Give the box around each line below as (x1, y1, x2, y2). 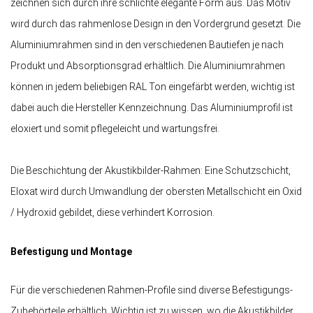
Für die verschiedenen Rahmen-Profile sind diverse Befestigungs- (10, 284, 293, 296)
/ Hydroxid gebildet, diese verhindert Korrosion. (10, 207, 214, 219)
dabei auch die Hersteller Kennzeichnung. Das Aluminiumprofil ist (10, 102, 293, 114)
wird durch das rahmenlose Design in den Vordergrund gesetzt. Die (10, 18, 300, 30)
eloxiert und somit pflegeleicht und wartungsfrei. (10, 123, 221, 135)
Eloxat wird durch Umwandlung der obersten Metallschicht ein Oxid (10, 186, 302, 198)
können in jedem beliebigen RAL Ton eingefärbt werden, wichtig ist (10, 81, 295, 93)
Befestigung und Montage (10, 245, 132, 257)
